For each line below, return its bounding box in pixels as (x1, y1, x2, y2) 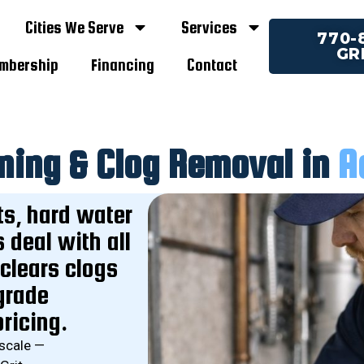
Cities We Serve (24, 18, 123, 37)
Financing (91, 56, 155, 74)
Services (180, 18, 237, 37)
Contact (187, 56, 238, 74)
